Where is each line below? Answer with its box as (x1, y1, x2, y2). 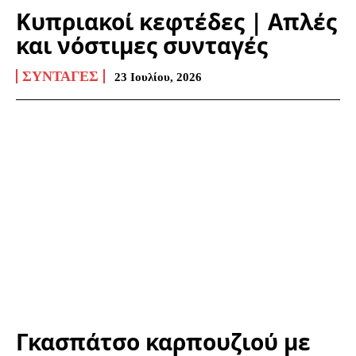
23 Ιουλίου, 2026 (114, 70, 202, 83)
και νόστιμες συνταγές (16, 29, 268, 60)
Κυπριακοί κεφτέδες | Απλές (16, 6, 337, 37)
